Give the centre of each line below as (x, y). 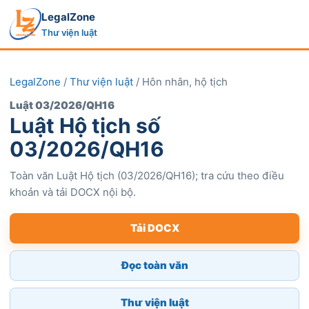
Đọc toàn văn (154, 265)
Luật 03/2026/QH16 (62, 105)
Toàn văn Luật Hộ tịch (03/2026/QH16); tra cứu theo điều (147, 176)
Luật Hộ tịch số (85, 126)
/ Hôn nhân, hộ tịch (180, 82)
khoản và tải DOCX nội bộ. (73, 192)
